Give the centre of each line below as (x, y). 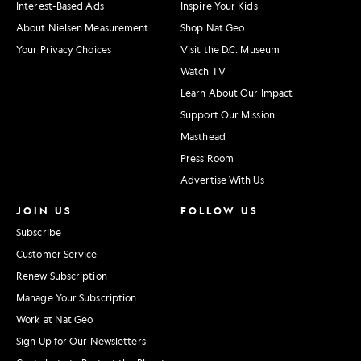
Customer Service (57, 254)
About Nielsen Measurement (83, 28)
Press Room (207, 158)
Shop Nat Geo (213, 28)
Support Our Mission (228, 115)
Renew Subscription (62, 276)
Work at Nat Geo (55, 320)
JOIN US (44, 211)
